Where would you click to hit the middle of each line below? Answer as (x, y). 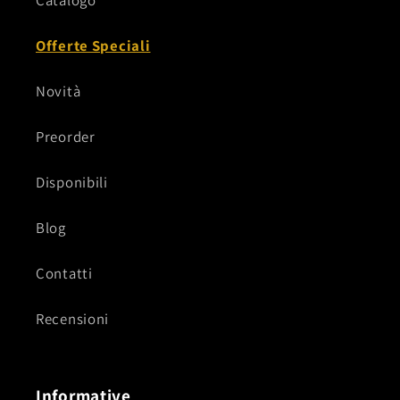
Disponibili (72, 183)
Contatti (64, 274)
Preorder (66, 137)
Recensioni (73, 319)
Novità (58, 92)
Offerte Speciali (93, 46)
